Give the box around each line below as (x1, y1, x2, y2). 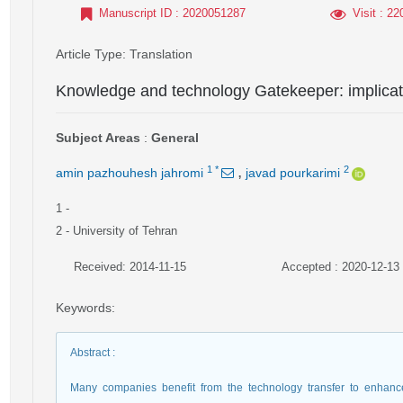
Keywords (56, 300, 112, 315)
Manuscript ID (99, 6, 172, 20)
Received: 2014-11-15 (74, 260, 186, 273)
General (151, 130, 199, 145)
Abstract (70, 346, 110, 359)
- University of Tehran (66, 224, 177, 237)
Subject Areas (56, 130, 140, 145)
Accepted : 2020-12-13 (281, 260, 399, 273)
